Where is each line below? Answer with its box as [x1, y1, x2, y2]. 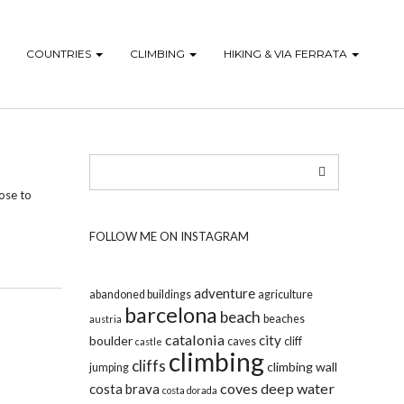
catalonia [164, 331, 225, 348]
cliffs [131, 356, 166, 375]
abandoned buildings [88, 288, 191, 301]
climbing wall [266, 359, 337, 374]
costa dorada [161, 384, 217, 396]
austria [88, 313, 122, 325]
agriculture [257, 288, 313, 301]
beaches [262, 312, 305, 326]
